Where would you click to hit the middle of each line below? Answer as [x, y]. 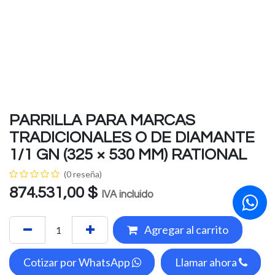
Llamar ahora [207, 262]
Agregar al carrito [185, 230]
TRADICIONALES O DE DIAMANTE [132, 137]
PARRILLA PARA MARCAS [102, 120]
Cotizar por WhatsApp [77, 262]
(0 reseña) [83, 174]
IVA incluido [127, 195]
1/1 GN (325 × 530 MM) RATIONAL [128, 155]
